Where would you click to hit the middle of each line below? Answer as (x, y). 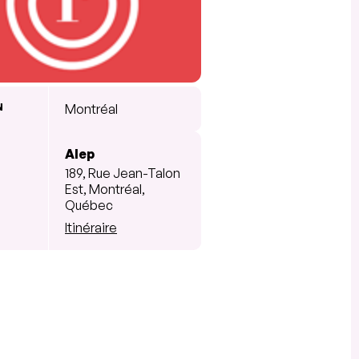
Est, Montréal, (105, 189)
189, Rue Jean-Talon (123, 173)
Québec (89, 205)
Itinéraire (91, 227)
